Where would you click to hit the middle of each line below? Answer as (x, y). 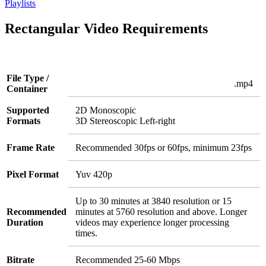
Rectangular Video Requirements (106, 28)
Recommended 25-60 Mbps (128, 259)
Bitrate (20, 259)
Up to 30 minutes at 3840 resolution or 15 (153, 201)
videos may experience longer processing (152, 222)
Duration (25, 222)
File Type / (28, 78)
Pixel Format (33, 174)
